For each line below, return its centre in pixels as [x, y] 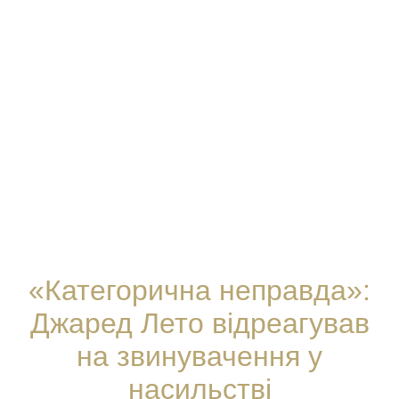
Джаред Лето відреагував [199, 323]
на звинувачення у [199, 356]
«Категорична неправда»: [199, 290]
